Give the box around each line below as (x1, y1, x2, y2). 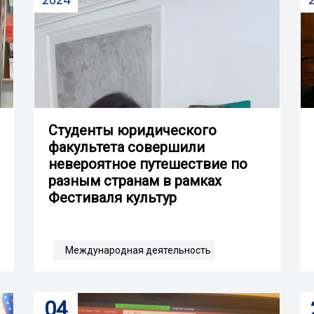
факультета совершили (48, 138, 205, 156)
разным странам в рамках (48, 172, 221, 189)
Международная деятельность (65, 244, 211, 256)
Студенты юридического (48, 121, 217, 139)
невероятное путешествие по (48, 155, 247, 172)
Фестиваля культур (48, 189, 177, 206)
